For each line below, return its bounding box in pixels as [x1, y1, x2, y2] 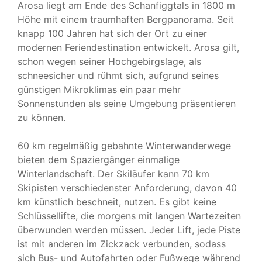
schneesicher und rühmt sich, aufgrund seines [18, 70, 219, 82]
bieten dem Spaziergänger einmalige [18, 154, 180, 166]
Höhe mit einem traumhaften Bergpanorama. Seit [18, 13, 234, 26]
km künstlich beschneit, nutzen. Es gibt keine [18, 196, 216, 208]
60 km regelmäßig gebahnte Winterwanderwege [18, 140, 231, 152]
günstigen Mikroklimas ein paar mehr [18, 84, 181, 96]
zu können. [18, 112, 65, 124]
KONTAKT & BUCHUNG [2, 18, 118, 32]
